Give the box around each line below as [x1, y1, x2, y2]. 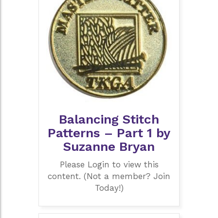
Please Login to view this [59, 159, 159, 169]
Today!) [94, 182, 124, 193]
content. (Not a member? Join [48, 171, 170, 181]
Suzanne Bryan [63, 139, 155, 154]
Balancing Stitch [59, 112, 159, 127]
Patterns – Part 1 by [48, 126, 170, 141]
